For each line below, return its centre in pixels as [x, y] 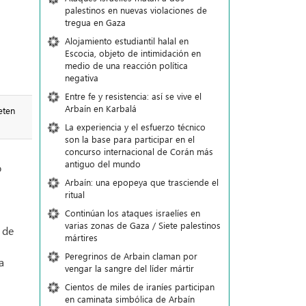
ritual [74, 194]
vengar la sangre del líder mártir [129, 268]
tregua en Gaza [95, 22]
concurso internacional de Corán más [139, 151]
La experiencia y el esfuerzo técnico [135, 127]
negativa [81, 78]
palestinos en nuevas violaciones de [136, 10]
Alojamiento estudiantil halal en [126, 41]
